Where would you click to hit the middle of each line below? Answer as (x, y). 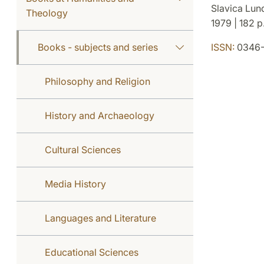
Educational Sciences (92, 252)
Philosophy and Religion (98, 81)
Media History (75, 184)
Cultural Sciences (83, 150)
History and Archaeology (100, 115)
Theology (47, 13)
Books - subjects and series (98, 47)
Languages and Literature (100, 218)
